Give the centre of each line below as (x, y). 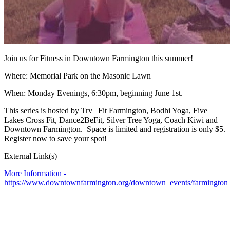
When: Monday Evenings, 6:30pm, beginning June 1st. (93, 93)
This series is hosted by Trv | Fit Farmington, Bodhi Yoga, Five (106, 110)
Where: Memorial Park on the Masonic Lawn (78, 75)
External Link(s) (31, 156)
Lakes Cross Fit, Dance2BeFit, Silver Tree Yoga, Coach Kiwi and (111, 120)
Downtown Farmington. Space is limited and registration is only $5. (115, 129)
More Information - (35, 173)
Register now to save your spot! (55, 138)
